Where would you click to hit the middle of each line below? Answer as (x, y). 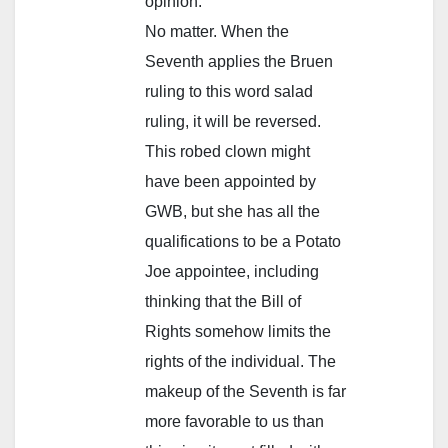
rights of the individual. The (240, 361)
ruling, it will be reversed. (233, 121)
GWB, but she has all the (232, 211)
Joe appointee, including (232, 271)
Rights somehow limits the (238, 331)
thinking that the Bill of (223, 301)
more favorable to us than (234, 421)
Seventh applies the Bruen (239, 61)
